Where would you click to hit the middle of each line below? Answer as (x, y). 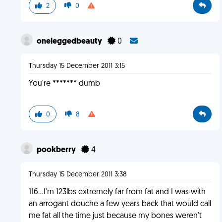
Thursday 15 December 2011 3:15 (77, 66)
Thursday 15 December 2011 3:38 (78, 175)
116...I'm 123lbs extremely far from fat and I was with (117, 192)
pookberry (57, 150)
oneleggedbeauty (70, 42)
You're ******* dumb (64, 84)
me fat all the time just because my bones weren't (115, 216)
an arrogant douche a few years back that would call (120, 204)
